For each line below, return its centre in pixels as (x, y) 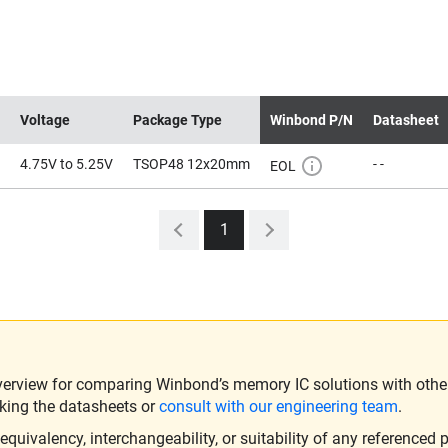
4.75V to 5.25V (66, 164)
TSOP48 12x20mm (191, 164)
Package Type (177, 120)
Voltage (45, 120)
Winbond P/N (311, 120)
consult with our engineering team (278, 406)
